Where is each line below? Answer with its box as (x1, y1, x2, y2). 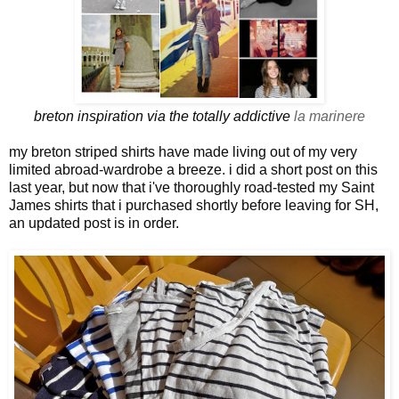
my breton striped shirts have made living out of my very (9, 143, 357, 159)
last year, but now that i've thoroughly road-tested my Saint (9, 179, 374, 195)
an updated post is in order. (9, 215, 179, 231)
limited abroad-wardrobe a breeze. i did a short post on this (9, 161, 378, 177)
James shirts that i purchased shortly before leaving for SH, (9, 197, 379, 213)
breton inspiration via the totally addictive (34, 108, 294, 124)
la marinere (294, 108, 365, 124)
